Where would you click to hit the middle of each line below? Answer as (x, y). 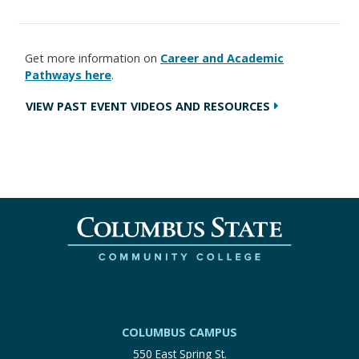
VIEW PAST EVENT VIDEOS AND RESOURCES (148, 106)
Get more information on (93, 58)
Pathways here (68, 75)
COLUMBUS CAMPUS (179, 332)
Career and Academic (222, 58)
